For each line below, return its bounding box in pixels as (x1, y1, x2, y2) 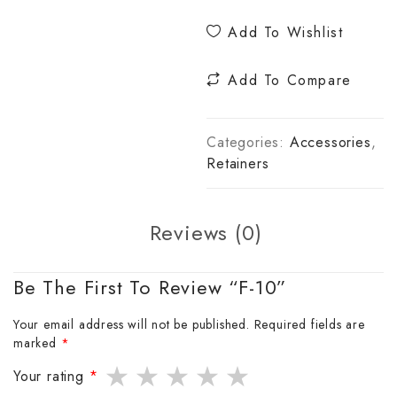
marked (13, 333, 61, 352)
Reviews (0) (149, 217, 262, 248)
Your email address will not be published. (13, 315, 250, 333)
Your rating (13, 365, 90, 386)
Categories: (206, 132, 290, 152)
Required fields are (253, 315, 365, 333)
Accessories (289, 132, 371, 152)
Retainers (206, 153, 269, 174)
